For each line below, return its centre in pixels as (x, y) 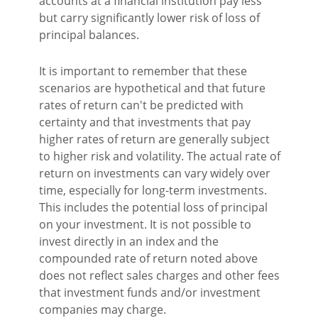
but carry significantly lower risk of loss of (149, 18)
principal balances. (89, 35)
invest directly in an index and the (129, 242)
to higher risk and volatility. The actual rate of (160, 157)
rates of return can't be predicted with (141, 105)
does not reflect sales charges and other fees (159, 276)
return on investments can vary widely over (155, 174)
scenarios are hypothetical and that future (152, 88)
